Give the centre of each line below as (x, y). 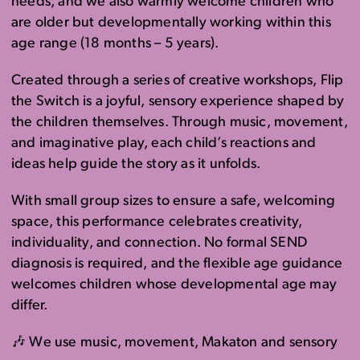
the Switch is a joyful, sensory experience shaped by (178, 102)
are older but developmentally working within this (171, 23)
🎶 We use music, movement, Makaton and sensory (175, 343)
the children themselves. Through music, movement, (180, 123)
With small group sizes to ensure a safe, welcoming (174, 201)
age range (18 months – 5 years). (115, 44)
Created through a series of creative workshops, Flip (178, 81)
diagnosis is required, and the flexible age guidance (177, 264)
